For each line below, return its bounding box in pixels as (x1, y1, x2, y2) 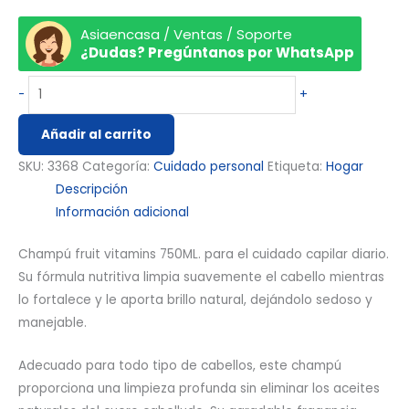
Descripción (56, 181, 129, 199)
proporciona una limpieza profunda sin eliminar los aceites (18, 379, 380, 397)
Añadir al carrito (41, 126, 152, 144)
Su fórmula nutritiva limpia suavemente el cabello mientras (18, 267, 384, 286)
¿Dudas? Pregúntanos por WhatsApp (80, 42, 354, 62)
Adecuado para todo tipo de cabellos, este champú (18, 356, 341, 374)
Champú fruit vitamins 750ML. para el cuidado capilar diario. (18, 245, 389, 263)
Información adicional (56, 204, 190, 222)
